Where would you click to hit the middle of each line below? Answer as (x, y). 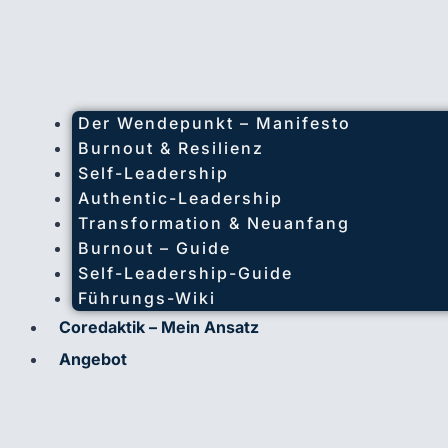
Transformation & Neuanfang (214, 222)
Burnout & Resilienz (171, 147)
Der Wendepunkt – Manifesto (214, 122)
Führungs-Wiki (147, 297)
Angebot (93, 358)
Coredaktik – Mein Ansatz (159, 326)
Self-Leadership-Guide (185, 272)
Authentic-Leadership (180, 197)
